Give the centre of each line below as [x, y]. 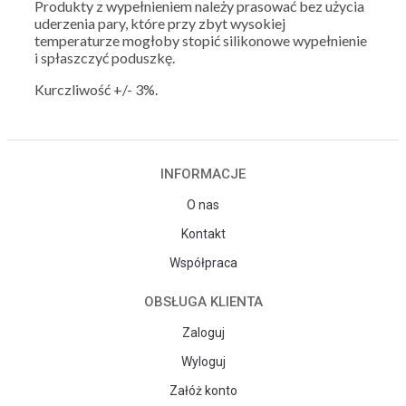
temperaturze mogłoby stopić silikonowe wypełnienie [201, 41]
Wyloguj [203, 362]
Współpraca [203, 263]
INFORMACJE [203, 174]
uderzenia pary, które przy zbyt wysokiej [160, 24]
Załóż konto [203, 391]
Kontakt [203, 234]
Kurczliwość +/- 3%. [96, 90]
